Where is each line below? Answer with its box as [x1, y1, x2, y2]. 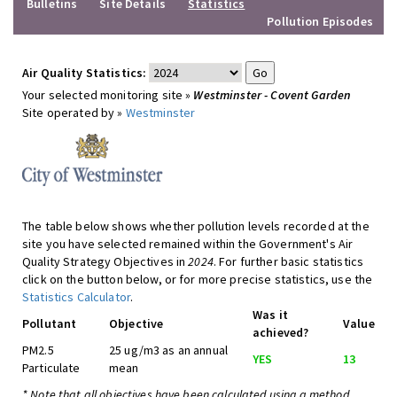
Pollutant [22, 315, 77, 331]
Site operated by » [22, 105, 126, 121]
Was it [253, 307, 288, 323]
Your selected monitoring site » [22, 87, 194, 103]
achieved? [253, 324, 309, 340]
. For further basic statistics [213, 253, 364, 269]
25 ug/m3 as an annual [109, 342, 228, 358]
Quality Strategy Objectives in [22, 253, 189, 269]
